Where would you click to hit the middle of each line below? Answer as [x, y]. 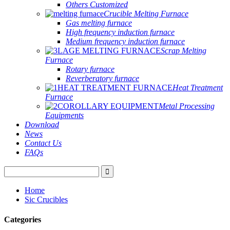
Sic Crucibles [46, 199]
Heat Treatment [198, 88]
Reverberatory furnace [102, 78]
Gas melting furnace [99, 23]
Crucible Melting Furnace [146, 14]
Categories [23, 220]
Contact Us [43, 143]
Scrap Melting [184, 51]
